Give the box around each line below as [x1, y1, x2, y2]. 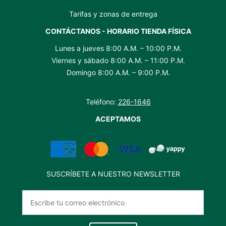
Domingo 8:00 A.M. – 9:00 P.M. [66, 68, 170, 77]
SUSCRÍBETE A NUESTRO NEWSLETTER [46, 169, 180, 178]
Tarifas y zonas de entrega [69, 9, 157, 18]
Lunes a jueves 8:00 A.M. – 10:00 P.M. [54, 43, 182, 52]
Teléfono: [85, 97, 118, 106]
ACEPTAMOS [95, 115, 141, 123]
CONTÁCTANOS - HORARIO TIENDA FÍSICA [45, 26, 191, 35]
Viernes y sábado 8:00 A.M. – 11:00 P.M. [51, 55, 185, 65]
